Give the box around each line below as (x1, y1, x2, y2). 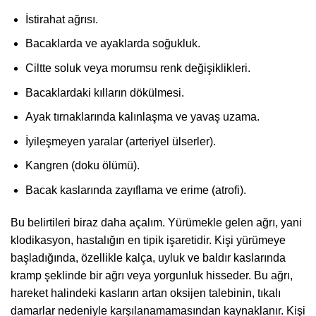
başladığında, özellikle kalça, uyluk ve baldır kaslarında (11, 251, 286, 264)
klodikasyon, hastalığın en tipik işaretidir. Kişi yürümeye (11, 233, 286, 246)
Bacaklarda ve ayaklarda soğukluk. (25, 37, 200, 50)
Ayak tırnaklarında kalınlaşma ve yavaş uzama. (25, 111, 260, 123)
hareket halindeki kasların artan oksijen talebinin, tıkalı (11, 286, 281, 299)
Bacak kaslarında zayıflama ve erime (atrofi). (25, 183, 246, 196)
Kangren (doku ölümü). (25, 159, 140, 172)
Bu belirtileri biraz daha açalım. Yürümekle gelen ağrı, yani (11, 216, 302, 229)
